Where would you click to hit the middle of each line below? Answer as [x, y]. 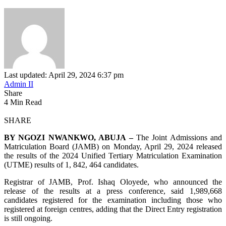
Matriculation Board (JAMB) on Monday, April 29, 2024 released [113, 146]
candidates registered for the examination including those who [113, 200]
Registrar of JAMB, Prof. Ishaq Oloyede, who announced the [113, 182]
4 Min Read [23, 102]
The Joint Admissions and [177, 137]
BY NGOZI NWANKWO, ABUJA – [69, 137]
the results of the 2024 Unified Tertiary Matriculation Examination [113, 155]
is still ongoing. [28, 218]
